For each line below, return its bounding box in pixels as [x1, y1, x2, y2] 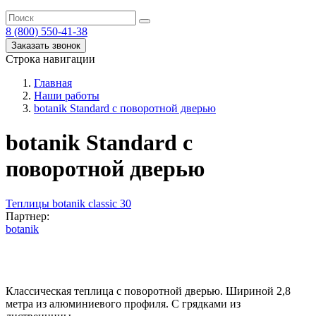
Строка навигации [6, 53, 95, 65]
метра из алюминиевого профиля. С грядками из [6, 297, 241, 310]
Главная [34, 77, 72, 89]
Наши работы [34, 90, 99, 102]
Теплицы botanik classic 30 [6, 197, 131, 209]
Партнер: [6, 209, 49, 222]
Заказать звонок [11, 40, 80, 51]
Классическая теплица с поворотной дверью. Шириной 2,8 [6, 284, 291, 297]
